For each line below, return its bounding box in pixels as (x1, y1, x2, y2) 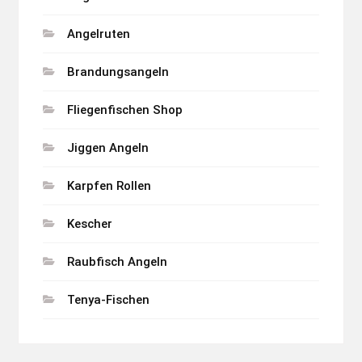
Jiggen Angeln (66, 141, 149, 156)
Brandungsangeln (66, 65, 169, 80)
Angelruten (66, 27, 130, 42)
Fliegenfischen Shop (66, 103, 183, 118)
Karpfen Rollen (66, 179, 151, 194)
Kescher (66, 217, 112, 232)
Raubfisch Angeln (66, 255, 167, 270)
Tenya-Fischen (66, 293, 149, 308)
